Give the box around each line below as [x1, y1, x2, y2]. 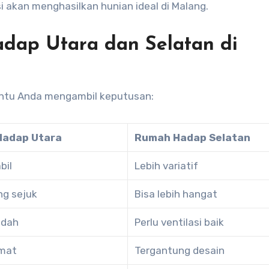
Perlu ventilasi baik [134, 216, 225, 228]
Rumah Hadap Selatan [134, 131, 251, 144]
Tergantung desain [134, 244, 225, 256]
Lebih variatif [134, 159, 199, 172]
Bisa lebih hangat [134, 187, 218, 200]
